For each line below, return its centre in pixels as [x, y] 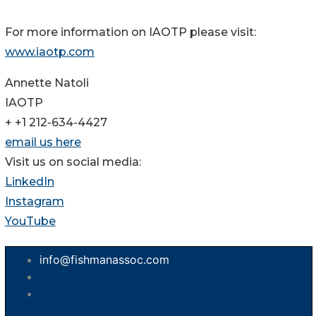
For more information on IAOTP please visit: [130, 32]
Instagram [35, 202]
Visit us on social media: [73, 162]
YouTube [30, 221]
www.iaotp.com [50, 52]
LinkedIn [30, 182]
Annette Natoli [47, 83]
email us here [43, 142]
